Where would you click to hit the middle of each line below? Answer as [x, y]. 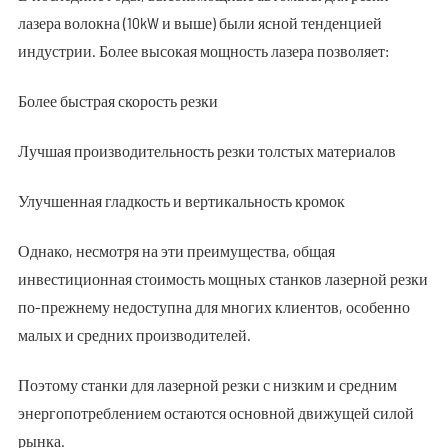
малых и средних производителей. [134, 334]
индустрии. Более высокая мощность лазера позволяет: [203, 50]
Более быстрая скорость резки [117, 100]
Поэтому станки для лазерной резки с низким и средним [207, 384]
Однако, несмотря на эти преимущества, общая [176, 250]
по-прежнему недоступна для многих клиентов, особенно [213, 306]
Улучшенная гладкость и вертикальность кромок [181, 200]
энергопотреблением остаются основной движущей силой [215, 412]
